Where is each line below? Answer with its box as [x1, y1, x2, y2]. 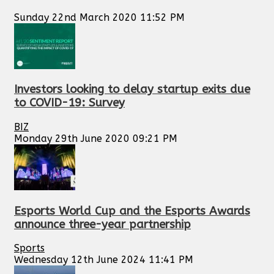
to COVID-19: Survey [14, 96, 125, 110]
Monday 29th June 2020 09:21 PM [14, 133, 177, 144]
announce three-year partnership [14, 217, 191, 231]
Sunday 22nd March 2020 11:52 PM [14, 11, 185, 23]
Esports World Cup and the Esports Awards [14, 204, 250, 218]
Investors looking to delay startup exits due [14, 83, 250, 97]
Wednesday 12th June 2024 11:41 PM [14, 254, 193, 266]
